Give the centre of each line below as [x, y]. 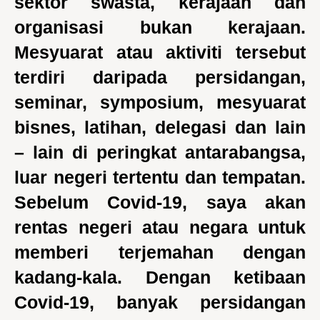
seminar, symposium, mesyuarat [160, 102]
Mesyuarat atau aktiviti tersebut [160, 52]
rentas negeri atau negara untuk [160, 227]
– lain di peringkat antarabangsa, [160, 152]
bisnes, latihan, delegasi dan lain [160, 127]
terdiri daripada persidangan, [160, 77]
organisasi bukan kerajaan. [160, 27]
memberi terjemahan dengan [160, 252]
